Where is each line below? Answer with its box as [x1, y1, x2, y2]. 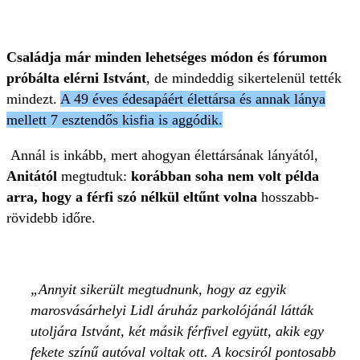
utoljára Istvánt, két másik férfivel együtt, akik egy [31, 322, 324, 339]
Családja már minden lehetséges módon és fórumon [6, 48, 327, 65]
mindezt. [6, 90, 60, 107]
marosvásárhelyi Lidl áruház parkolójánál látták [31, 301, 313, 318]
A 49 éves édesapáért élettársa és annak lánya [60, 90, 325, 107]
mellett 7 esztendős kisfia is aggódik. [6, 111, 223, 128]
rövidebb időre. [6, 209, 96, 226]
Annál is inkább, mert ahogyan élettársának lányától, [6, 146, 318, 163]
